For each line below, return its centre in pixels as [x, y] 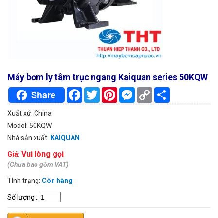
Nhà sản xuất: [29, 138]
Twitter [111, 91]
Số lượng [21, 197]
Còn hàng [57, 181]
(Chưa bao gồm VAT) [38, 165]
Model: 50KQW [29, 126]
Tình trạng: [25, 181]
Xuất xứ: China [29, 114]
